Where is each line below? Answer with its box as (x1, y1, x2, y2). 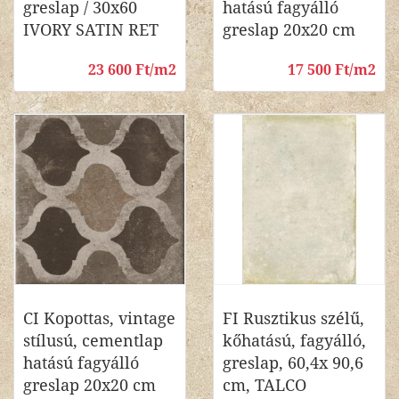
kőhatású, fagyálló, (223, 331, 366, 350)
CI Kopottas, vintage (23, 309, 175, 328)
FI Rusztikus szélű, (223, 309, 364, 328)
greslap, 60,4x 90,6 (223, 354, 363, 372)
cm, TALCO (223, 376, 306, 395)
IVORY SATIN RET (23, 20, 159, 39)
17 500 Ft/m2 (288, 61, 376, 78)
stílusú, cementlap (23, 331, 163, 350)
